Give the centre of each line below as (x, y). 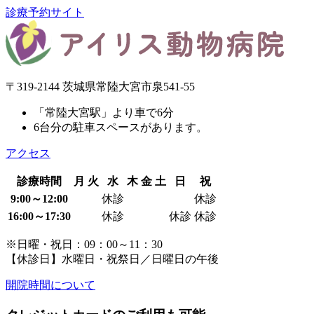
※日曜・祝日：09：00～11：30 (84, 245)
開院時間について (50, 285)
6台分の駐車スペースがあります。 (121, 128)
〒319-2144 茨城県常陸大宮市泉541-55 (100, 87)
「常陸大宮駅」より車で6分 (104, 113)
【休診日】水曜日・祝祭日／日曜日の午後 (112, 259)
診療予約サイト (45, 13)
